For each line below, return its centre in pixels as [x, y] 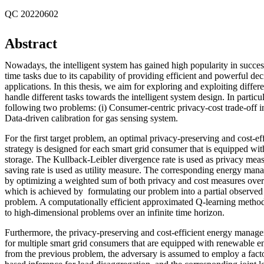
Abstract [31, 43]
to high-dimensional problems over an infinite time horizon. [116, 212]
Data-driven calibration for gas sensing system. [91, 118]
